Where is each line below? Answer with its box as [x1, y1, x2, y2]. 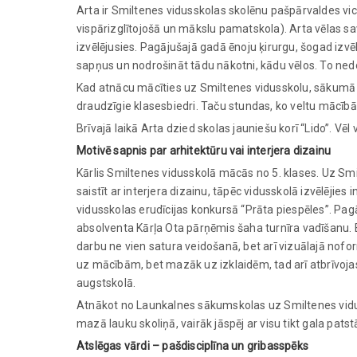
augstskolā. [76, 276, 136, 289]
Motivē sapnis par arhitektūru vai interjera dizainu [76, 143, 331, 157]
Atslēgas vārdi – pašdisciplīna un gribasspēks [76, 339, 308, 352]
